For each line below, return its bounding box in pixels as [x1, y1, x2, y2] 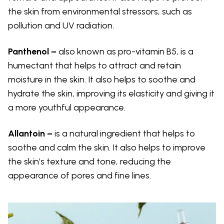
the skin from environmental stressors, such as [8, 5, 192, 17]
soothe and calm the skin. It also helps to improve [8, 141, 205, 153]
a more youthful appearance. [8, 101, 125, 113]
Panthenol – [8, 45, 56, 57]
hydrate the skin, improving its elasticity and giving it [8, 87, 214, 99]
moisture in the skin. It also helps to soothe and [8, 73, 195, 85]
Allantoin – [8, 127, 52, 139]
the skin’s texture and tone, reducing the [8, 155, 171, 167]
